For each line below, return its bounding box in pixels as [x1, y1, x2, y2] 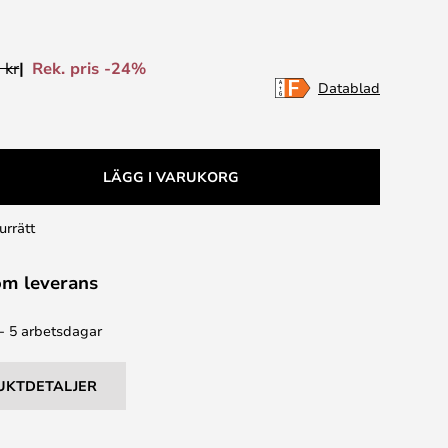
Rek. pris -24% [32, 56, 147, 79]
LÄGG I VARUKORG [102, 167, 239, 186]
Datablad [318, 78, 380, 97]
